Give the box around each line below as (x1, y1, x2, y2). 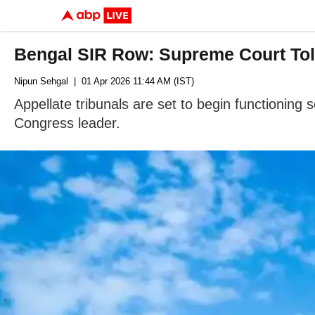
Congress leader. (14, 115, 120, 131)
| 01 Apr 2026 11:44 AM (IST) (68, 76, 194, 86)
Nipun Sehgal (14, 76, 68, 86)
